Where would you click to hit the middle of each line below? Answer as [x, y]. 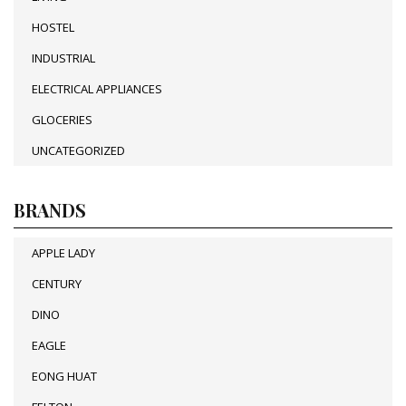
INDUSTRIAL [63, 58]
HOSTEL [53, 27]
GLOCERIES [62, 119]
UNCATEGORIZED [78, 150]
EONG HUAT [64, 376]
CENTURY [57, 283]
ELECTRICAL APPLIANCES [97, 88]
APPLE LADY [63, 252]
